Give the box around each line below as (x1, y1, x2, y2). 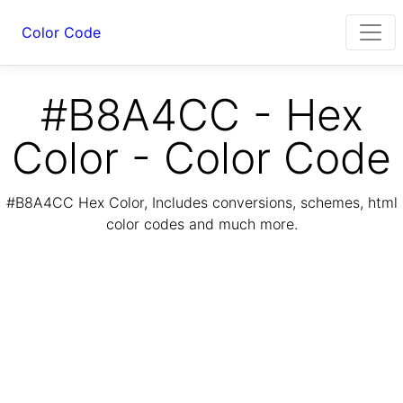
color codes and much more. (105, 215, 298, 234)
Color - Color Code (12, 131, 391, 184)
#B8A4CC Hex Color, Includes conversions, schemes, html (5, 193, 398, 212)
